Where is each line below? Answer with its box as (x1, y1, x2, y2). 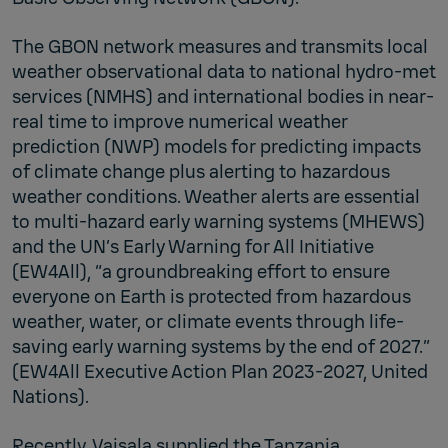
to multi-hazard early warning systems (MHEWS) (12, 209, 425, 234)
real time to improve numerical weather (12, 109, 348, 134)
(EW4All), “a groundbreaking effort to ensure (12, 259, 390, 284)
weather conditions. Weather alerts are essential (12, 184, 420, 209)
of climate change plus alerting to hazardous (12, 159, 390, 184)
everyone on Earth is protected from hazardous (12, 284, 411, 309)
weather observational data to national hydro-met (12, 59, 436, 84)
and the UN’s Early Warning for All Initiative (12, 234, 374, 259)
